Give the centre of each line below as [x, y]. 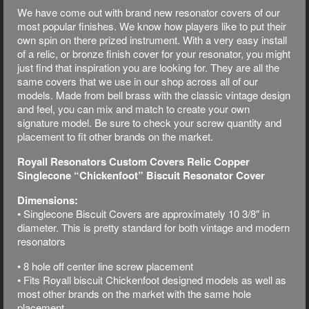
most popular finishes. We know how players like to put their [152, 26]
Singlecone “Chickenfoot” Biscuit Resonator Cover [141, 175]
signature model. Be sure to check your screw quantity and [149, 122]
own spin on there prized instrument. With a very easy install [152, 39]
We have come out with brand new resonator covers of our [149, 12]
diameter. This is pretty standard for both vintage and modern [153, 227]
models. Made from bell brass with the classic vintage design [154, 94]
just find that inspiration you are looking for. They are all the [148, 67]
